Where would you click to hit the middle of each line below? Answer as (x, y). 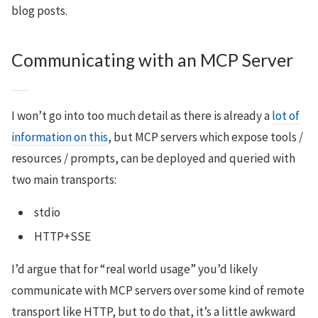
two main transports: (64, 180)
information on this (60, 137)
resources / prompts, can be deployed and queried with (153, 158)
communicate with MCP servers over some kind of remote (158, 290)
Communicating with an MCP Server (152, 60)
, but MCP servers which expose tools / (205, 137)
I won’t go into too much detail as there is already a (142, 116)
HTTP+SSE (62, 236)
